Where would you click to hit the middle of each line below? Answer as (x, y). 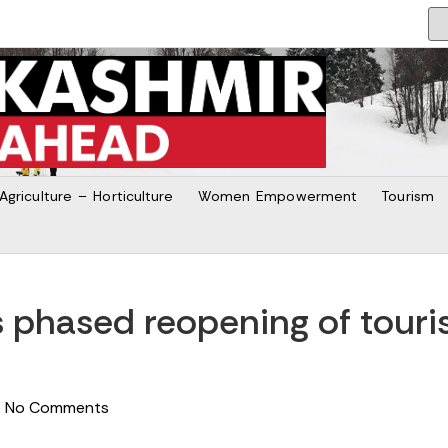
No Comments (57, 407)
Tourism (407, 195)
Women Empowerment (277, 195)
